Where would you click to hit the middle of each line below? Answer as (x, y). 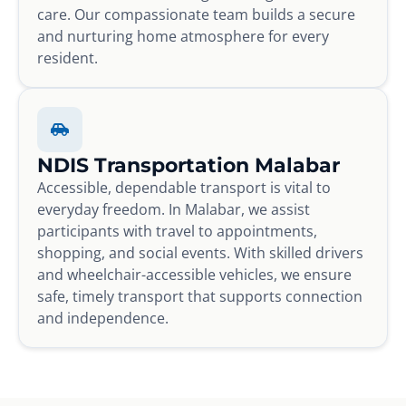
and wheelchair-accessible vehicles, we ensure (194, 274)
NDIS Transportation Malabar (188, 164)
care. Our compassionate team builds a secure (196, 14)
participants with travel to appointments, (177, 231)
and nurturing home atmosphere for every (183, 36)
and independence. (103, 318)
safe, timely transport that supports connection (200, 296)
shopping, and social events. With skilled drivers (200, 252)
